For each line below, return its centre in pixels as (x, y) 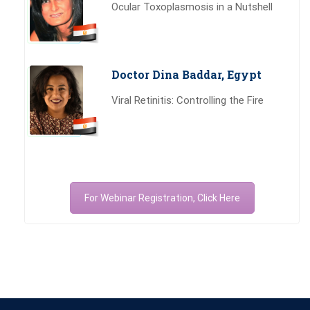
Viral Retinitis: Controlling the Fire (188, 100)
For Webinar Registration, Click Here (162, 198)
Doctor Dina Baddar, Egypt (186, 74)
